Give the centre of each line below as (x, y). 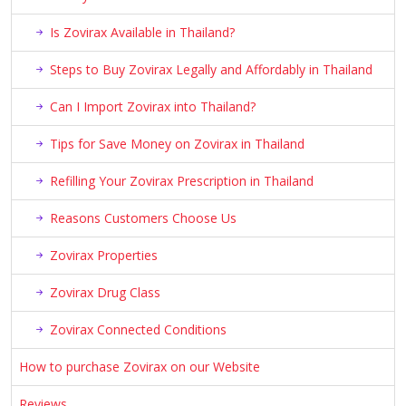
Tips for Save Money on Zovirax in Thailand (177, 144)
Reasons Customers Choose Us (143, 218)
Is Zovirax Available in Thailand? (142, 33)
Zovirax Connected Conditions (138, 330)
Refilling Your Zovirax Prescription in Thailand (182, 181)
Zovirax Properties (104, 256)
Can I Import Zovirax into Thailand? (153, 107)
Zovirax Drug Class (105, 293)
